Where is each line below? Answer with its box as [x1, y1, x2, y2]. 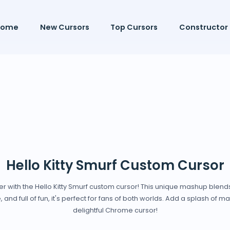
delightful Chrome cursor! [72, 206, 158, 215]
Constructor [179, 22, 228, 33]
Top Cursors [110, 22, 158, 33]
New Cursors [40, 22, 89, 33]
